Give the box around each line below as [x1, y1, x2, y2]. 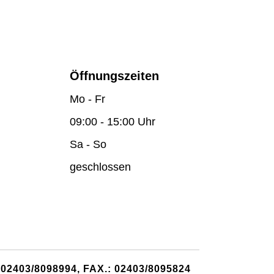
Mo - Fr [70, 93, 105, 105]
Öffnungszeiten [70, 69, 159, 83]
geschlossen [70, 161, 131, 173]
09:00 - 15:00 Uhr [70, 116, 155, 128]
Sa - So [70, 138, 106, 150]
